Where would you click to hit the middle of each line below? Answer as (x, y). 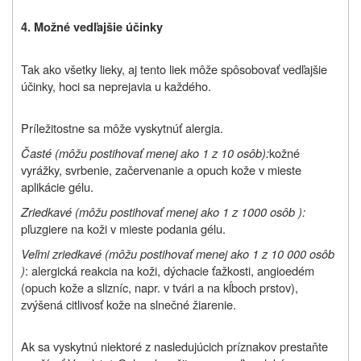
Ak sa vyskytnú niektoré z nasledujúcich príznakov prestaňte (174, 346)
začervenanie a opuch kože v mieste (208, 169)
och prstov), (268, 287)
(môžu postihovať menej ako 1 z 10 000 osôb (220, 253)
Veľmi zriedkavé (61, 253)
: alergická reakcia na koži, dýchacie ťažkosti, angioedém (170, 270)
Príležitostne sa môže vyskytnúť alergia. (122, 127)
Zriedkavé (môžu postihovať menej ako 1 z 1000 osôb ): (163, 211)
